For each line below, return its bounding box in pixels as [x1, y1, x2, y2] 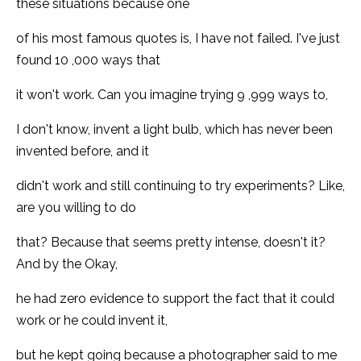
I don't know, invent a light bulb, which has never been [16, 121, 333, 137]
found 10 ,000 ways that [16, 52, 160, 68]
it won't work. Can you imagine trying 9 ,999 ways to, [16, 86, 328, 102]
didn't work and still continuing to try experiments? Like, [16, 177, 345, 193]
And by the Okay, [16, 255, 118, 272]
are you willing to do [16, 199, 136, 215]
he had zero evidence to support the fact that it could [16, 290, 334, 306]
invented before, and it [16, 143, 149, 159]
